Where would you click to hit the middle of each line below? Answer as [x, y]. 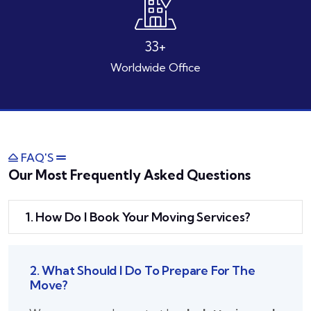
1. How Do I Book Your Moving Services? [138, 217]
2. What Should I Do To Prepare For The [143, 271]
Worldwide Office [155, 68]
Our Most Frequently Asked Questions [129, 175]
